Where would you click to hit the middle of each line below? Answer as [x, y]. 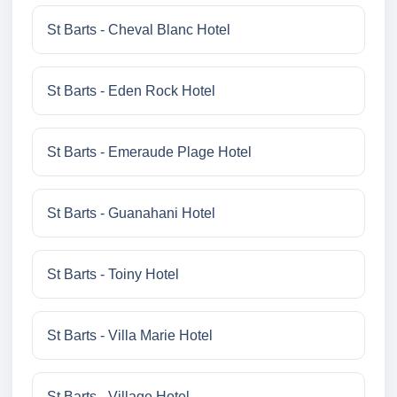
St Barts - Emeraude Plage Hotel [149, 152]
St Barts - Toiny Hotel [113, 275]
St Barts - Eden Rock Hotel [131, 91]
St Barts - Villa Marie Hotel [130, 336]
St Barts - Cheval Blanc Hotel [139, 30]
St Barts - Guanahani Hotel [131, 214]
